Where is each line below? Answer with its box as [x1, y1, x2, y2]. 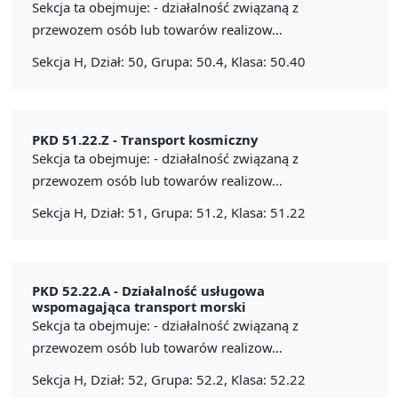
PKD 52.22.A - [32, 281, 122, 299]
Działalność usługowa [122, 281, 265, 299]
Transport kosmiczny [121, 130, 258, 148]
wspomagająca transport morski [32, 297, 246, 315]
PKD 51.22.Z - [32, 130, 121, 148]
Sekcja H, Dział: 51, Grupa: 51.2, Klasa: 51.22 [32, 203, 306, 221]
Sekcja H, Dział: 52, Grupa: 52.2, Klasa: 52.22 [32, 370, 306, 388]
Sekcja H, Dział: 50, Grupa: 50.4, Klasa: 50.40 [32, 52, 306, 70]
